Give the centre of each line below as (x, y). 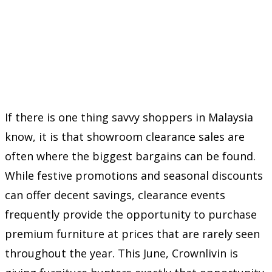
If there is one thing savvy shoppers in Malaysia (129, 117)
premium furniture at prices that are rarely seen (132, 233)
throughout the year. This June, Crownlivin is (121, 253)
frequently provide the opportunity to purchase (131, 214)
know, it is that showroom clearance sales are (125, 136)
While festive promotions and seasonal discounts (134, 175)
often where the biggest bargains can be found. (130, 156)
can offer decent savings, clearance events (115, 195)
